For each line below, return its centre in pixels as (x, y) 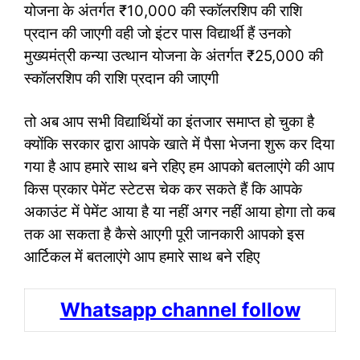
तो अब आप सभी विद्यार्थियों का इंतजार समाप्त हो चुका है (169, 121)
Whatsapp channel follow (180, 310)
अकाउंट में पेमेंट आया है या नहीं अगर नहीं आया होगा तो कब (180, 211)
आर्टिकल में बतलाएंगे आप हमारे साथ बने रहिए (142, 256)
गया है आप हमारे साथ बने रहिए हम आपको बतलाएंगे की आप (179, 166)
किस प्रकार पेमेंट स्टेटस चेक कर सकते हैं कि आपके (163, 189)
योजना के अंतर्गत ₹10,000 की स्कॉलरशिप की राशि (163, 11)
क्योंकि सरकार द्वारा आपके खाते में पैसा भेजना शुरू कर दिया (179, 144)
